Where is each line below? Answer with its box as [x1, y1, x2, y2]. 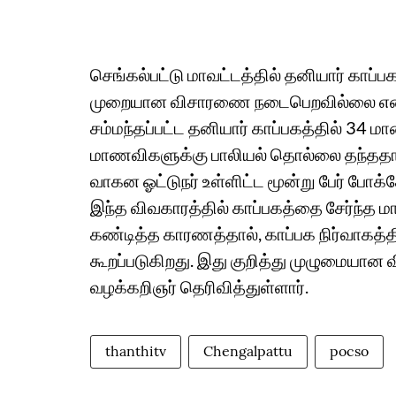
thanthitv [105, 342, 166, 361]
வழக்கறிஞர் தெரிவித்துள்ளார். [90, 276, 312, 298]
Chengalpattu [203, 342, 293, 361]
